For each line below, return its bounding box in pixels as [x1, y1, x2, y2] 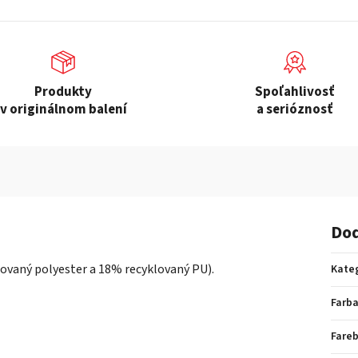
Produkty [34, 82, 93, 102]
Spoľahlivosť [254, 82, 335, 102]
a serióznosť [256, 100, 333, 120]
